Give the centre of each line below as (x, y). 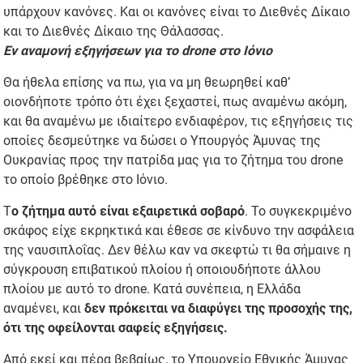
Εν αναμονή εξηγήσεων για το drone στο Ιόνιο (138, 51)
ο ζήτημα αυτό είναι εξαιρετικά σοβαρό (128, 211)
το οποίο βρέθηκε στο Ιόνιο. (86, 180)
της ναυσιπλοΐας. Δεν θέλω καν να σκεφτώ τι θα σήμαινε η (177, 250)
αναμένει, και (43, 309)
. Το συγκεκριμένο (299, 211)
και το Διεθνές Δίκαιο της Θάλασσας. (114, 32)
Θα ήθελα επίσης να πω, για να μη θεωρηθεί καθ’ (147, 83)
